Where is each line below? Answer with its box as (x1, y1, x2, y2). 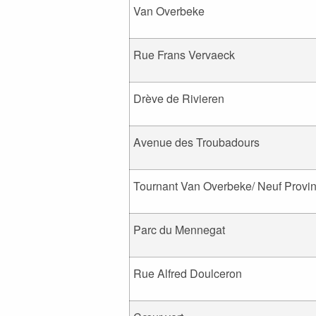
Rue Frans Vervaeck (133, 47, 235, 63)
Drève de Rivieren (133, 90, 224, 107)
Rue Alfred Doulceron (133, 265, 242, 282)
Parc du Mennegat (133, 221, 225, 238)
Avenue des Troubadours (133, 134, 260, 151)
